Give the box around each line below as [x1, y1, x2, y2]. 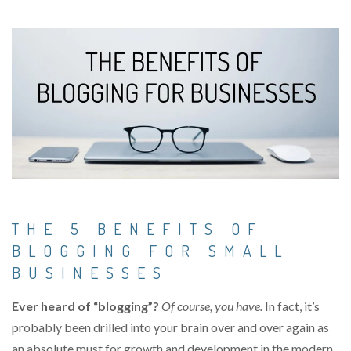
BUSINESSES [12, 262, 168, 284]
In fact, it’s [262, 299, 320, 314]
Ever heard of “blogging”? [12, 299, 159, 314]
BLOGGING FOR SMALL [12, 241, 289, 262]
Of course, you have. [161, 299, 262, 314]
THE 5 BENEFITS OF [12, 219, 263, 240]
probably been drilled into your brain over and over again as [12, 320, 329, 335]
